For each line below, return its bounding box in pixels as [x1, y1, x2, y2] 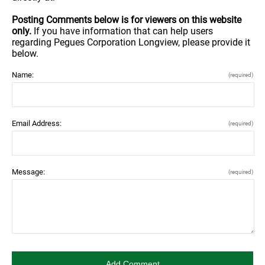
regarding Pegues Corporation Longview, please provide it [12, 37, 250, 48]
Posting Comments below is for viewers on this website [12, 14, 241, 25]
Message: [12, 167, 45, 176]
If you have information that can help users [34, 25, 213, 37]
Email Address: [12, 119, 62, 128]
